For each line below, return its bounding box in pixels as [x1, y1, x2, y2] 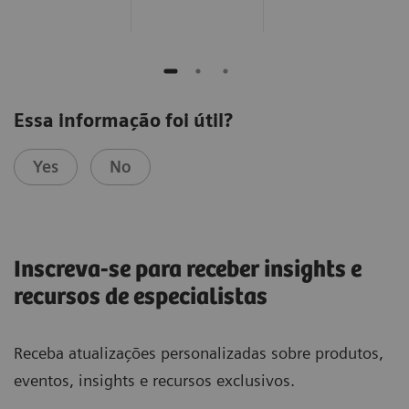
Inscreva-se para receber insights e [14, 257, 362, 284]
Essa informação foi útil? [14, 110, 233, 132]
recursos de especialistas [14, 284, 267, 311]
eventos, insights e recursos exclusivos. [14, 371, 295, 391]
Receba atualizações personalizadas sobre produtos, [14, 343, 383, 363]
